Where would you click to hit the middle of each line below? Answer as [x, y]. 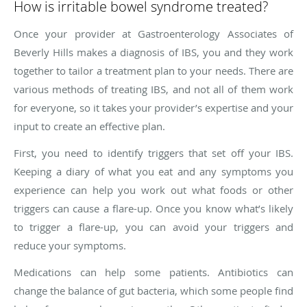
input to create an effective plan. [89, 126]
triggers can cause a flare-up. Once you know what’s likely [153, 208]
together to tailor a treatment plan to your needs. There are [153, 70]
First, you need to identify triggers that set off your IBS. [153, 152]
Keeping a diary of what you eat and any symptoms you [153, 171]
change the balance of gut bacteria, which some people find [153, 290]
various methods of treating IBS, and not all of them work [153, 89]
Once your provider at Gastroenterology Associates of [153, 33]
